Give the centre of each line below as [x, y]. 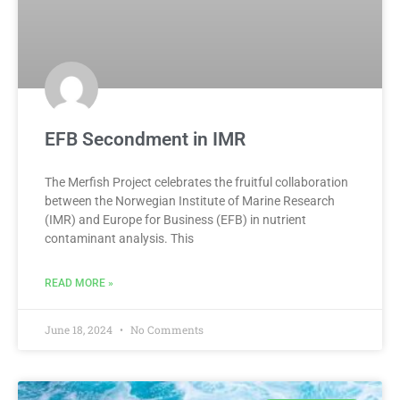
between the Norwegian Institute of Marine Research [190, 200]
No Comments [166, 329]
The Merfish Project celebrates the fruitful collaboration [196, 182]
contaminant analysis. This [119, 238]
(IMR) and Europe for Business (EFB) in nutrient [175, 219]
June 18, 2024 [80, 329]
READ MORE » [79, 283]
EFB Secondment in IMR [145, 139]
